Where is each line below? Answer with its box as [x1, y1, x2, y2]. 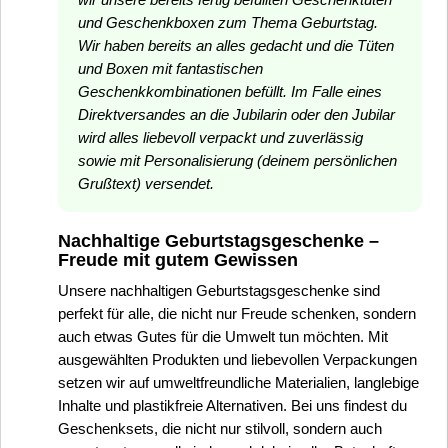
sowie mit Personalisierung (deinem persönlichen [78, 152, 397, 169]
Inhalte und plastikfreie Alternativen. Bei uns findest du [58, 397, 407, 414]
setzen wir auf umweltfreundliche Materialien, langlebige [58, 374, 419, 391]
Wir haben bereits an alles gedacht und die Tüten [78, 37, 394, 54]
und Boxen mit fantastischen [78, 60, 263, 77]
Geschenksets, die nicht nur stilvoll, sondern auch [58, 420, 382, 437]
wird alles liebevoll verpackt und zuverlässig [78, 129, 363, 146]
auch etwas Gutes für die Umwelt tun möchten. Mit [58, 328, 388, 345]
